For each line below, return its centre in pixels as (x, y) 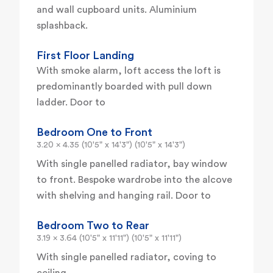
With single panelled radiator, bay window (132, 164)
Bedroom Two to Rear (93, 226)
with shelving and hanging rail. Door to (124, 196)
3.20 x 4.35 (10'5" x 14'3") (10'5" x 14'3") (111, 145)
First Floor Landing (85, 56)
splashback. (62, 26)
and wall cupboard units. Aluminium (117, 10)
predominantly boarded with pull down (124, 87)
